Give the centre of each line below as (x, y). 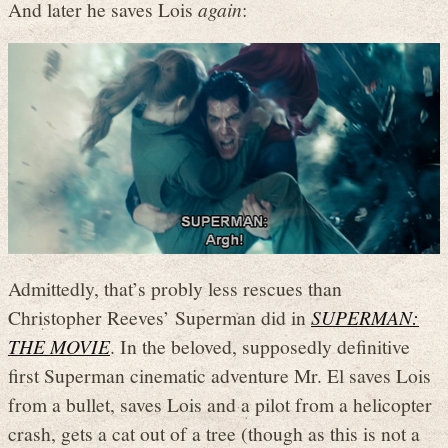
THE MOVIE (59, 345)
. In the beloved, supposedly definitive (260, 345)
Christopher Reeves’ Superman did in (159, 316)
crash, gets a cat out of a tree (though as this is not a (214, 432)
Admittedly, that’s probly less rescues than (175, 287)
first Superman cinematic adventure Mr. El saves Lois (219, 374)
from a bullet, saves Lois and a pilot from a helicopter (220, 403)
